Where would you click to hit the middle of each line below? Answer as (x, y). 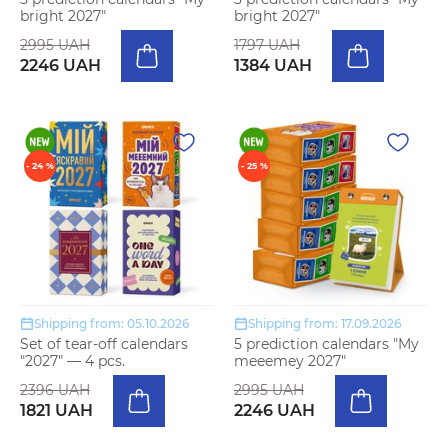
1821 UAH (56, 410)
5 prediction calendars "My (326, 344)
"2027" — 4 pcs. (72, 361)
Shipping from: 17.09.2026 (324, 323)
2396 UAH (55, 389)
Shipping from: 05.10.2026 (111, 323)
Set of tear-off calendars (104, 344)
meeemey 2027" (290, 361)
